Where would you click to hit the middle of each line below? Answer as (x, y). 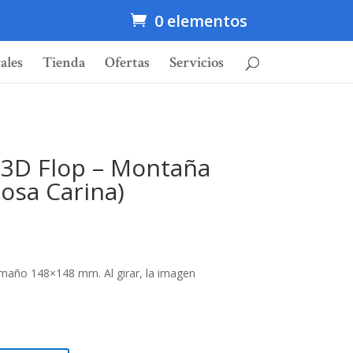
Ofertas (127, 63)
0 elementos (201, 21)
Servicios (197, 63)
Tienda (64, 63)
